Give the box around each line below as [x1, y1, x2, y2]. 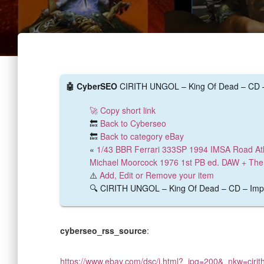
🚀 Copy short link [90, 104, 156, 116]
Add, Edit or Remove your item [100, 169, 214, 181]
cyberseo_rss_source [60, 225, 147, 236]
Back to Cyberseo [100, 117, 166, 129]
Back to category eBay [100, 130, 184, 142]
